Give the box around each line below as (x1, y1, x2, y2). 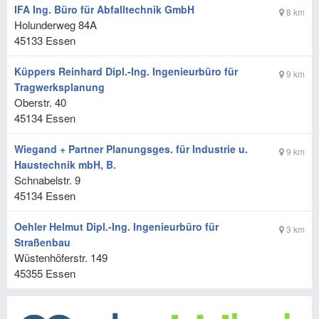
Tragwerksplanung (14, 80, 105, 95)
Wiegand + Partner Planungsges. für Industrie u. (14, 142, 248, 157)
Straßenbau (14, 235, 70, 250)
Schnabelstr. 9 (14, 172, 80, 188)
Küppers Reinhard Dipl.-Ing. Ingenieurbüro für (14, 64, 238, 79)
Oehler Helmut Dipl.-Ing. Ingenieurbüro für (14, 219, 219, 234)
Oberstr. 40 (14, 95, 66, 110)
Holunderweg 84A (14, 17, 97, 33)
